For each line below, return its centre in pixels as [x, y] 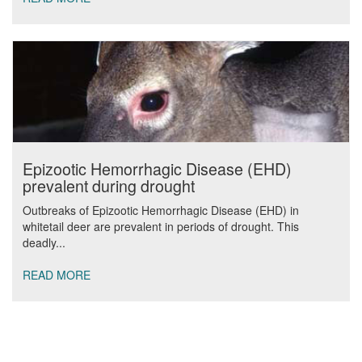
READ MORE [57, 275]
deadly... [44, 242]
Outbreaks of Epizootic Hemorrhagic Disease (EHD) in [161, 210]
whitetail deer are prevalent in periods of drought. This [161, 226]
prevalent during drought [109, 185]
